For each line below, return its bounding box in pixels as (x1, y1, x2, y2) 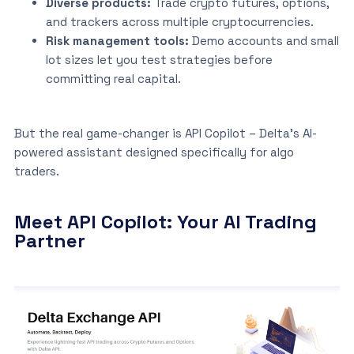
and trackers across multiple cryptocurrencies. (45, 13, 314, 29)
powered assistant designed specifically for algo (13, 144, 294, 160)
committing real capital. (45, 70, 181, 86)
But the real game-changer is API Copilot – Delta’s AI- (13, 125, 317, 141)
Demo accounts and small (188, 32, 339, 48)
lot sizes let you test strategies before (45, 51, 273, 67)
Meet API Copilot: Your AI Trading (13, 209, 317, 234)
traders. (13, 163, 59, 179)
